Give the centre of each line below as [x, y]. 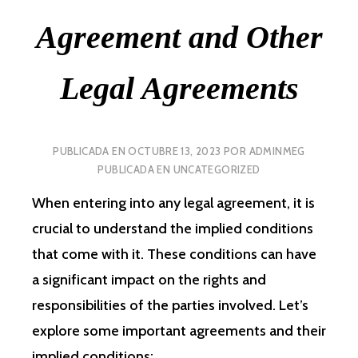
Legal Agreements [179, 88]
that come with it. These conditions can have [174, 254]
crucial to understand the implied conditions [173, 228]
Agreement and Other [179, 37]
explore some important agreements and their [179, 330]
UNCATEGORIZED [217, 170]
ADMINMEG [277, 151]
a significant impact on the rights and [149, 279]
